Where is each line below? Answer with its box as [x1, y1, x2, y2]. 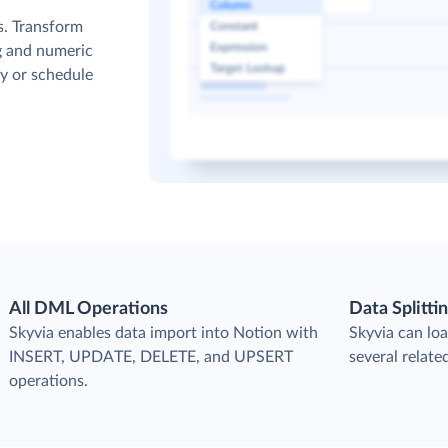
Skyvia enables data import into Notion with [9, 325, 319, 341]
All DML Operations [9, 300, 169, 318]
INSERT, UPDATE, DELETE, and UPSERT [9, 349, 294, 365]
